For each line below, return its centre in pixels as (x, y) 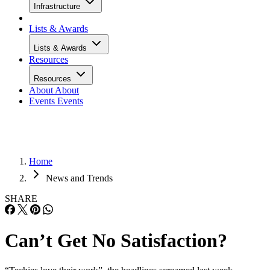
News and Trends (79, 178)
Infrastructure (58, 6)
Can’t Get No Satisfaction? (116, 241)
